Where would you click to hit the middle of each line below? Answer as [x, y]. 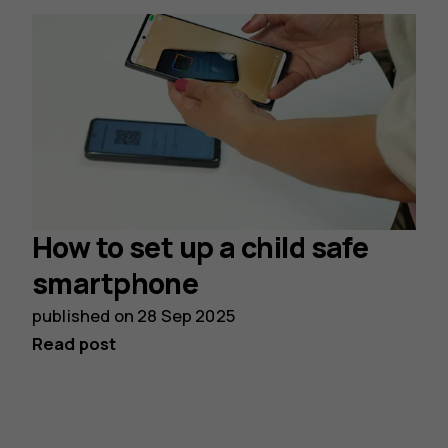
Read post [74, 344]
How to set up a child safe [200, 248]
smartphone [115, 284]
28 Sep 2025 [186, 316]
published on [85, 316]
